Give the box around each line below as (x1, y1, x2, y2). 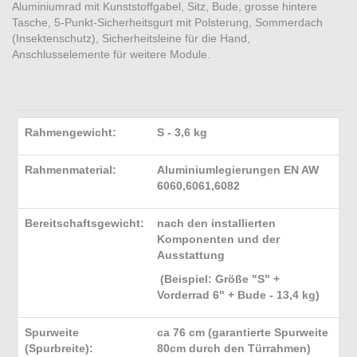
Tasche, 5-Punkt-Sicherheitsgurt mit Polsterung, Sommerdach (12, 16, 323, 29)
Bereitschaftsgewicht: (25, 217, 144, 229)
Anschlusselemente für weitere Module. (12, 48, 210, 61)
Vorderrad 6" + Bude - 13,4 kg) (157, 288, 320, 301)
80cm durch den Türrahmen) (157, 342, 311, 355)
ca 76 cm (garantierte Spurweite (157, 326, 328, 339)
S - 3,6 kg (157, 126, 207, 139)
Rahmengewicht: (25, 126, 116, 139)
